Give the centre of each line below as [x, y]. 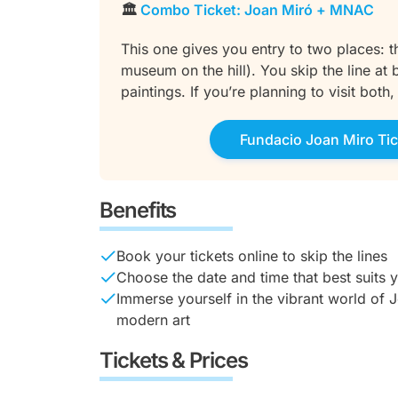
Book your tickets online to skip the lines [252, 256]
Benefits [138, 210]
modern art [154, 320]
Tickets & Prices [174, 360]
